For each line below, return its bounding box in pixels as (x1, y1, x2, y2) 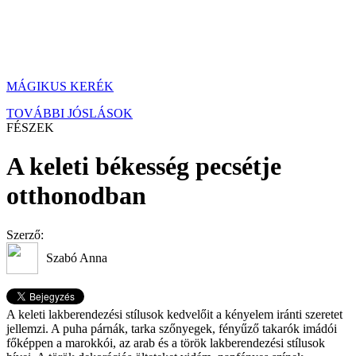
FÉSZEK (6, 121, 54, 134)
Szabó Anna (46, 250, 107, 265)
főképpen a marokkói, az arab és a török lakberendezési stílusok (6, 335, 325, 350)
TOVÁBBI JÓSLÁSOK (6, 106, 133, 120)
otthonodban (6, 181, 146, 211)
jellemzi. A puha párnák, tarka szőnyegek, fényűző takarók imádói (6, 321, 337, 335)
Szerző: (6, 227, 44, 242)
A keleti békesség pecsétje (6, 152, 281, 181)
